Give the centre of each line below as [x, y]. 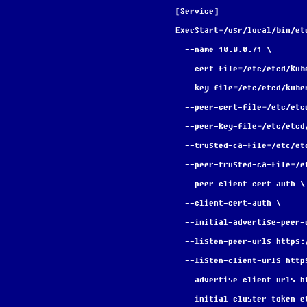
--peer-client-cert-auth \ [245, 184]
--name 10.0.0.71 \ [228, 49]
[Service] [197, 11]
